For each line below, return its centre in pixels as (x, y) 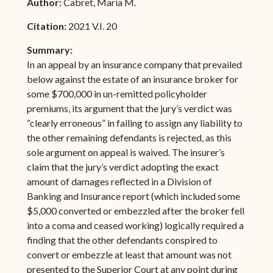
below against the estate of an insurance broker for (132, 79)
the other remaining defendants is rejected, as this (129, 137)
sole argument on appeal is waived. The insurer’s (126, 152)
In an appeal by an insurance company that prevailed (134, 64)
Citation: (47, 26)
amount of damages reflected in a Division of (119, 181)
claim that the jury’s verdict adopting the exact (122, 166)
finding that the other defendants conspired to (122, 239)
